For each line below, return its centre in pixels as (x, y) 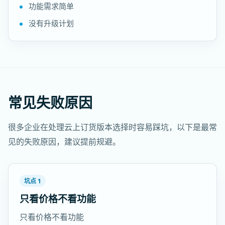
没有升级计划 (51, 23)
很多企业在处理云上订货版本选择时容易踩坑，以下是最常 (113, 127)
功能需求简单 (51, 6)
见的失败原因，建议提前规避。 (64, 142)
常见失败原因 (50, 102)
